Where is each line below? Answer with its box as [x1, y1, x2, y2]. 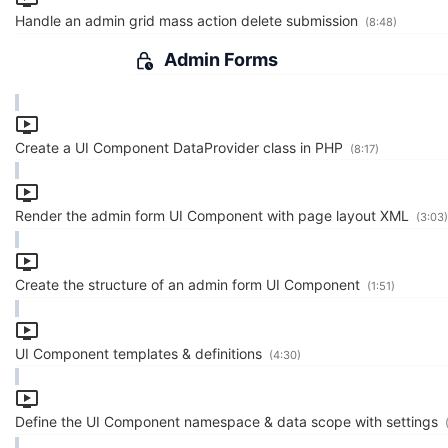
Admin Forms [164, 48, 278, 70]
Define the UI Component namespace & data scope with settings [15, 413, 442, 431]
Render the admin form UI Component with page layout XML [15, 207, 413, 225]
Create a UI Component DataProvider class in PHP [15, 138, 347, 156]
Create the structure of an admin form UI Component [15, 275, 364, 293]
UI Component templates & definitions [15, 344, 266, 362]
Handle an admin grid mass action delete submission [15, 11, 362, 29]
